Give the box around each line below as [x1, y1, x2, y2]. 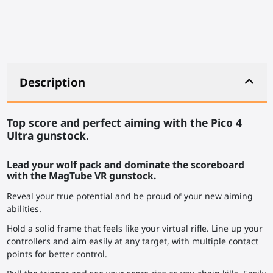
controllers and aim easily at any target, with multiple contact [6, 235, 258, 247]
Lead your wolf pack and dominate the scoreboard [6, 157, 244, 171]
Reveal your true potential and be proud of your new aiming [6, 190, 253, 202]
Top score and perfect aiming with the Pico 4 [6, 115, 242, 130]
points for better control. [6, 248, 107, 260]
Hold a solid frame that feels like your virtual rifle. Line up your [6, 222, 263, 235]
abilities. [6, 202, 41, 214]
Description [19, 74, 85, 90]
